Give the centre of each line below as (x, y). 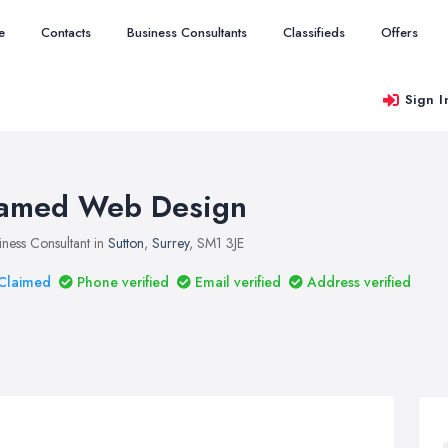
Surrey (170, 243)
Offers (399, 32)
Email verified (238, 282)
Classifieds (314, 32)
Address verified (359, 282)
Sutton (126, 243)
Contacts (66, 32)
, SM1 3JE (216, 243)
